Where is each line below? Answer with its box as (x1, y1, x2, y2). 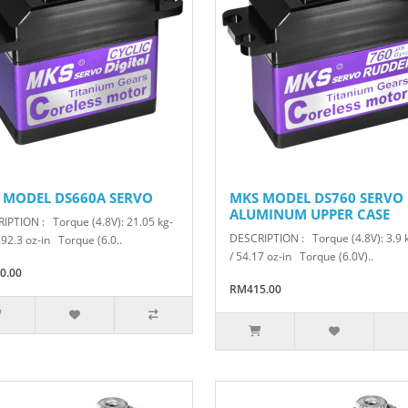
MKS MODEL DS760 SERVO (229, 189, 403, 208)
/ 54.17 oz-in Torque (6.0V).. (229, 249, 373, 265)
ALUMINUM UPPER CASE (229, 205, 390, 224)
